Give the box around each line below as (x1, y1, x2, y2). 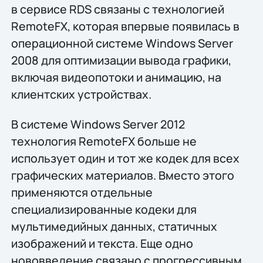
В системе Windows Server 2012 (11, 116, 185, 132)
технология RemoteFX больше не (11, 133, 197, 149)
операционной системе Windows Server (11, 35, 233, 51)
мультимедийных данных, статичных (11, 218, 217, 234)
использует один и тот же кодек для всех (11, 150, 240, 166)
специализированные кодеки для (11, 201, 197, 217)
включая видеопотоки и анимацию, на (11, 69, 221, 85)
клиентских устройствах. (11, 86, 151, 102)
